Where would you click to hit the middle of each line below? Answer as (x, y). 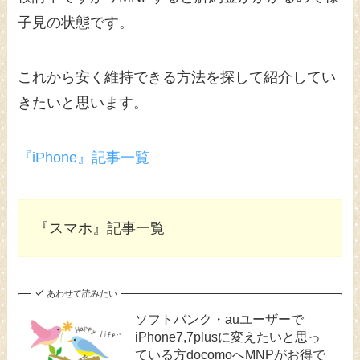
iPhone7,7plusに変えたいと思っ (227, 336)
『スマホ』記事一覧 (100, 228)
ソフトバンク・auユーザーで (219, 319)
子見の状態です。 (76, 23)
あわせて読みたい (82, 293)
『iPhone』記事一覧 (84, 158)
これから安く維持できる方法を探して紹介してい (177, 78)
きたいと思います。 (83, 103)
